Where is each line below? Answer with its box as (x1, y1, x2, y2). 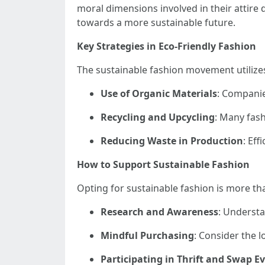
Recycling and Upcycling (101, 111, 215, 124)
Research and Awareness (101, 205, 218, 218)
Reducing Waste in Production (101, 134, 243, 147)
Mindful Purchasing (101, 229, 194, 242)
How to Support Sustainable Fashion (77, 158, 250, 171)
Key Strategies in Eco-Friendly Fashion (77, 40, 256, 53)
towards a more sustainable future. (77, 16, 235, 29)
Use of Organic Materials (101, 87, 217, 100)
